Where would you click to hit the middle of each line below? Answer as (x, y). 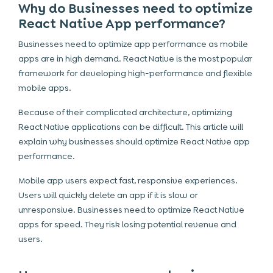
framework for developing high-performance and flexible (135, 73)
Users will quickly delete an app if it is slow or (108, 195)
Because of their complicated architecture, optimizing (125, 112)
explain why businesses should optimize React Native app (134, 141)
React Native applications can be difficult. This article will (131, 127)
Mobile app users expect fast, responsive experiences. (128, 180)
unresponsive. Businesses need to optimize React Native (131, 210)
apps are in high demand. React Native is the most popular (135, 58)
